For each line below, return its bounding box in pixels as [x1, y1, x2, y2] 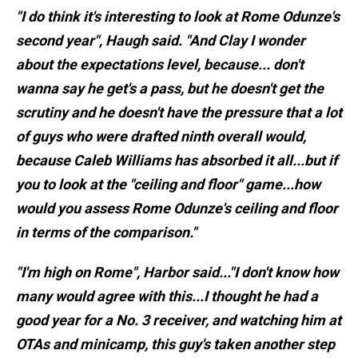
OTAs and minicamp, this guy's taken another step [16, 336, 335, 353]
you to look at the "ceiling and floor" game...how [16, 176, 320, 193]
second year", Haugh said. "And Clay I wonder [16, 32, 305, 50]
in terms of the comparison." [16, 224, 197, 241]
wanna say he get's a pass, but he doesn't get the [16, 80, 324, 97]
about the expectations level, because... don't [16, 56, 304, 74]
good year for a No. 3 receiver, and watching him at [16, 312, 341, 329]
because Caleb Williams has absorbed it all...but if [16, 152, 337, 169]
